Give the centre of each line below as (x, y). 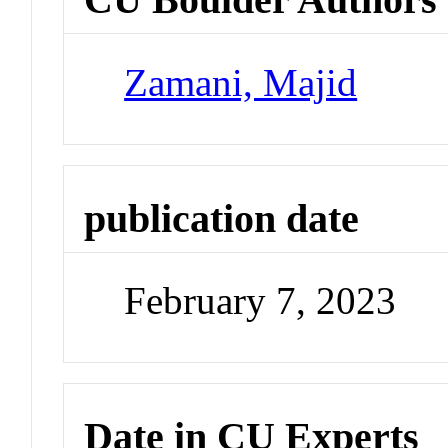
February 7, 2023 (260, 301)
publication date (222, 218)
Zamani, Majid (241, 82)
